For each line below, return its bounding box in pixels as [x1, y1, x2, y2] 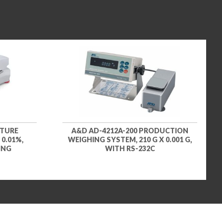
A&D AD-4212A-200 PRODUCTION [71, 126, 188, 135]
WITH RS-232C [105, 144, 155, 153]
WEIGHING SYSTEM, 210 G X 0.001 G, [68, 135, 192, 144]
